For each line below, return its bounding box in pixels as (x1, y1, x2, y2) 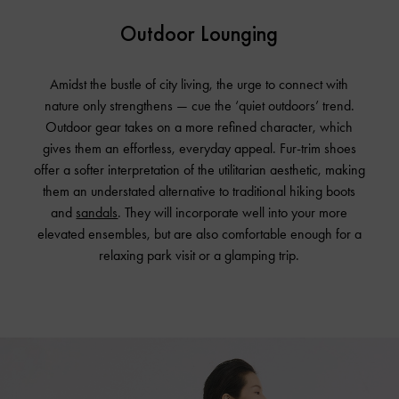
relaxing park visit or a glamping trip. (99, 246, 300, 264)
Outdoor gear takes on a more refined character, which (45, 118, 354, 135)
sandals (76, 203, 118, 221)
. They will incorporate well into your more (118, 203, 348, 221)
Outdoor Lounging (120, 19, 279, 47)
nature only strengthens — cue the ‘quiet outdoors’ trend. (44, 96, 354, 114)
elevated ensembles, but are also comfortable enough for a (37, 224, 362, 242)
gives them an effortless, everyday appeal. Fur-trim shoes (42, 139, 356, 157)
